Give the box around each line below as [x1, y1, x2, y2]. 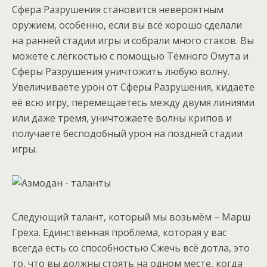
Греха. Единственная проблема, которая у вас [12, 226, 226, 239]
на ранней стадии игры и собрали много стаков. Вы [12, 34, 254, 47]
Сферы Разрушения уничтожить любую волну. [12, 65, 229, 78]
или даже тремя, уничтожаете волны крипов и [12, 111, 232, 125]
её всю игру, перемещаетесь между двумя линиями [12, 96, 254, 109]
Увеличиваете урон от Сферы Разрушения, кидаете [12, 80, 254, 94]
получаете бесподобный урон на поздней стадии [12, 127, 243, 140]
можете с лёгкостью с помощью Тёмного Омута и [12, 49, 249, 63]
